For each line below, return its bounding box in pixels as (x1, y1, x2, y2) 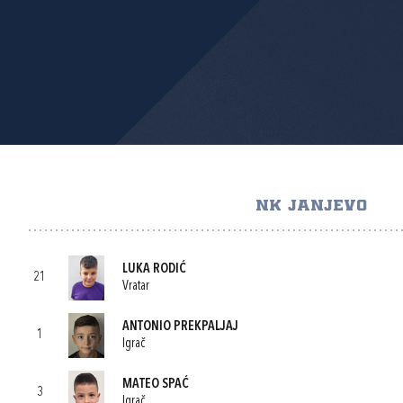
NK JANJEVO (255, 199, 367, 213)
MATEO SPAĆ (122, 377, 189, 391)
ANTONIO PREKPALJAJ (122, 319, 238, 334)
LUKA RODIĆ (122, 262, 186, 276)
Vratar (122, 279, 149, 293)
